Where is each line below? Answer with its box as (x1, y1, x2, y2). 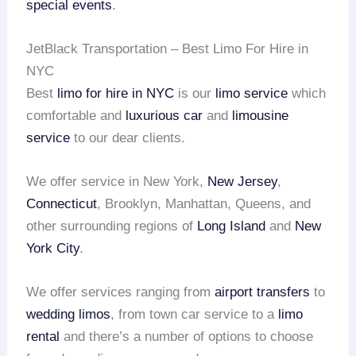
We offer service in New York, (26, 174, 208, 190)
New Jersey (207, 174, 278, 190)
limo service (215, 85, 288, 101)
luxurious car (126, 107, 203, 123)
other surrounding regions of (26, 219, 198, 234)
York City (26, 241, 80, 257)
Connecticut (26, 196, 98, 212)
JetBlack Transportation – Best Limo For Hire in (26, 41, 309, 56)
